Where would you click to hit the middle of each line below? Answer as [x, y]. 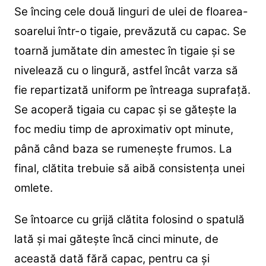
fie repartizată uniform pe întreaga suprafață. [132, 90]
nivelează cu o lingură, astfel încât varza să [126, 70]
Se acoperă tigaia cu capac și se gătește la [125, 109]
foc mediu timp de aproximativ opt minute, [123, 129]
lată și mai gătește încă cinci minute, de [116, 239]
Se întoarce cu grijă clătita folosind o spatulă [129, 219]
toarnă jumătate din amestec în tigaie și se [124, 50]
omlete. [33, 188]
